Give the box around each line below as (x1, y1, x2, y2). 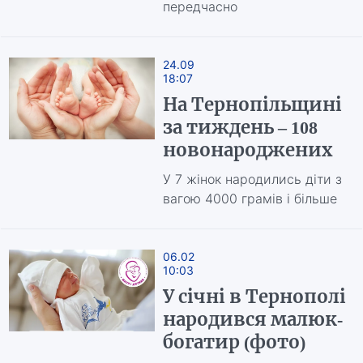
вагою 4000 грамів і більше (162, 190, 337, 207)
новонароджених (162, 139, 332, 161)
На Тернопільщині (162, 93, 342, 116)
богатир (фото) (162, 331, 305, 353)
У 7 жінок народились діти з (162, 171, 342, 187)
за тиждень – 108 (162, 116, 318, 139)
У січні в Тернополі (162, 285, 346, 308)
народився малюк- (162, 308, 343, 331)
